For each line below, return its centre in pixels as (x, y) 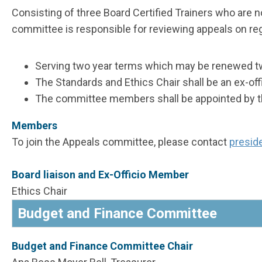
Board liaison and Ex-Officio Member (100, 175)
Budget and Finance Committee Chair (104, 246)
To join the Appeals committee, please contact (120, 142)
